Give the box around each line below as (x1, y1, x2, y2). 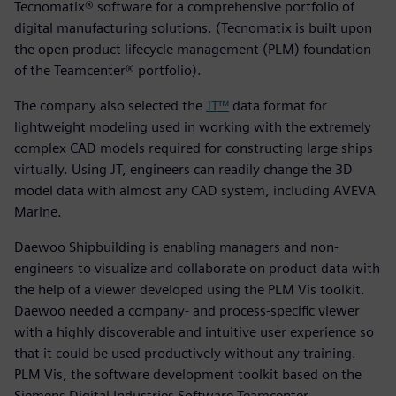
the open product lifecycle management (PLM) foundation (14, 41, 371, 58)
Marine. (14, 203, 62, 221)
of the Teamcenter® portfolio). (14, 62, 202, 80)
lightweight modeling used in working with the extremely (14, 118, 371, 136)
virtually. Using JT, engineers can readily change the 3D (14, 161, 353, 179)
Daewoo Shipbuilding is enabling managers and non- (14, 239, 339, 256)
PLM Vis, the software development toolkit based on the (14, 366, 362, 384)
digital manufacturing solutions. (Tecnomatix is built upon (14, 19, 372, 37)
